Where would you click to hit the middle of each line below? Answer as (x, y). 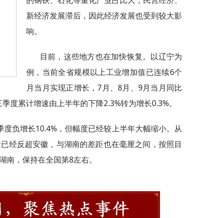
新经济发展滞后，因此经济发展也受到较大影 (104, 16)
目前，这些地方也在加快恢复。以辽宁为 (111, 56)
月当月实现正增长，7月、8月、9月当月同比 (104, 88)
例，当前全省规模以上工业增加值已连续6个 (104, 72)
